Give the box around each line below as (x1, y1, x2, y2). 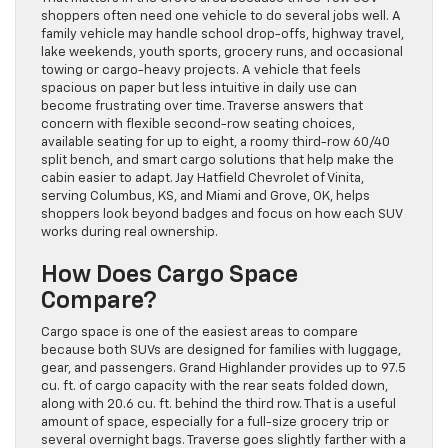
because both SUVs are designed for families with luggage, (41, 344, 401, 358)
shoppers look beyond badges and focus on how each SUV (41, 208, 402, 222)
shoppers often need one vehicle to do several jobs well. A (41, 10, 401, 24)
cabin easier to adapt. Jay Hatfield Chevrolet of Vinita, (41, 172, 364, 186)
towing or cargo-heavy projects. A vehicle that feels (41, 64, 361, 78)
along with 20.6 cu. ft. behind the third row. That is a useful (41, 398, 396, 412)
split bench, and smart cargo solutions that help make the (41, 154, 394, 168)
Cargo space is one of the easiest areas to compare (41, 326, 358, 340)
